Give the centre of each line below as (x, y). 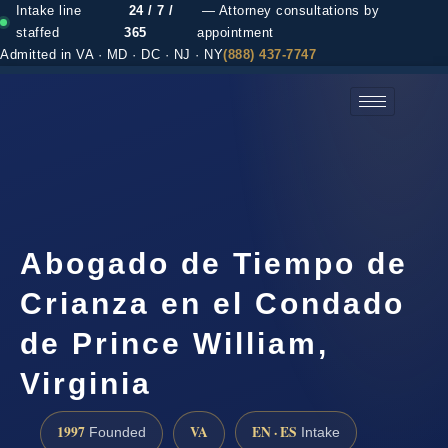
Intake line (48, 11)
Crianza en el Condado (212, 303)
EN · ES (274, 431)
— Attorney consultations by (288, 11)
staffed (37, 33)
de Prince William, (174, 343)
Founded (115, 432)
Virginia (86, 383)
